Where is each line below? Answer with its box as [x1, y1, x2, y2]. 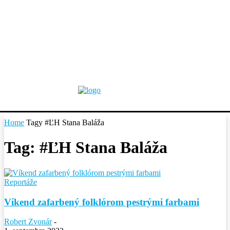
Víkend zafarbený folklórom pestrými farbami [4, 196, 199, 207]
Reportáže [4, 177, 37, 186]
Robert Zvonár [4, 217, 52, 226]
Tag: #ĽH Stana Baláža [4, 138, 167, 157]
